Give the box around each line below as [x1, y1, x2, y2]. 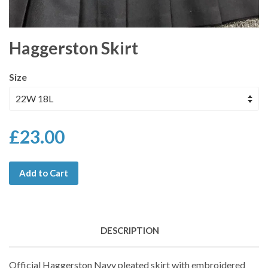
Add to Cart [19, 167, 68, 179]
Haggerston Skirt [9, 38, 138, 59]
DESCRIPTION [100, 225, 159, 236]
